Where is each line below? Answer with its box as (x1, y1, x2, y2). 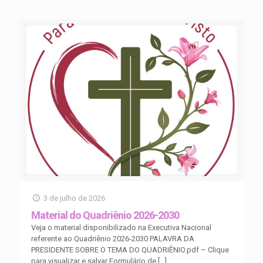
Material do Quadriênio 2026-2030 (31, 208, 179, 221)
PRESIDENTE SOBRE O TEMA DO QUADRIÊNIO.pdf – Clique (31, 245, 229, 254)
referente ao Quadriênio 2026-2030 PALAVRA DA (31, 234, 194, 243)
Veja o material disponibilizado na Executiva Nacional (31, 222, 211, 232)
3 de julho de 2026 (43, 193, 106, 203)
